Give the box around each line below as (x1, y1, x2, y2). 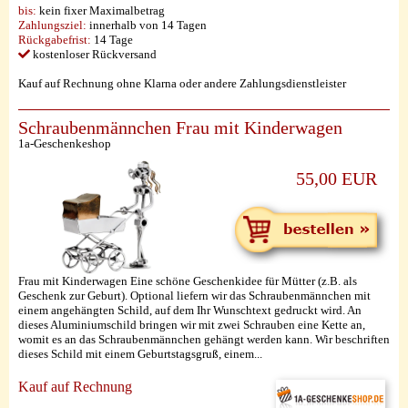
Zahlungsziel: (18, 18, 87, 32)
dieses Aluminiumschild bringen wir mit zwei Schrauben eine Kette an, (18, 318, 365, 331)
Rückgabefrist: (18, 33, 91, 46)
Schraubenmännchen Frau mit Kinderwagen (18, 118, 342, 138)
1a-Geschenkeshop (18, 137, 111, 150)
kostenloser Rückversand (30, 47, 157, 61)
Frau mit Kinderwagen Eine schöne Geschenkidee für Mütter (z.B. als (18, 274, 357, 288)
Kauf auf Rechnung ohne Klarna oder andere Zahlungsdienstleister (18, 76, 346, 90)
